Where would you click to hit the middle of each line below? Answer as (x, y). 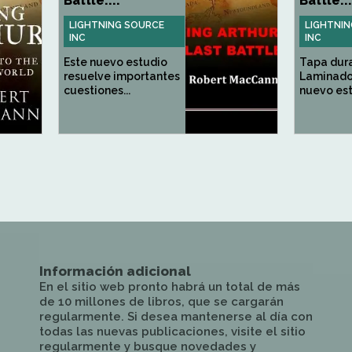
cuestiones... (97, 90)
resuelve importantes (122, 76)
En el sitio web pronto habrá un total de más (170, 287)
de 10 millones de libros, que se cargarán (161, 302)
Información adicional (115, 271)
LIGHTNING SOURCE (117, 25)
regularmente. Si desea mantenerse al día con (176, 317)
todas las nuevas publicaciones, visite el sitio (172, 332)
